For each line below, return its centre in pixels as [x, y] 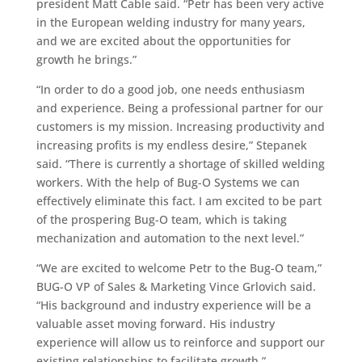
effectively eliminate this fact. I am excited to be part [179, 201]
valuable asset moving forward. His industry [155, 324]
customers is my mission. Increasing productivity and [180, 126]
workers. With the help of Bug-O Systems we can [168, 182]
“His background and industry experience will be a [173, 305]
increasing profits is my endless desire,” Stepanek [171, 145]
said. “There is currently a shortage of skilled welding [180, 164]
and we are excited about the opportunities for [163, 41]
